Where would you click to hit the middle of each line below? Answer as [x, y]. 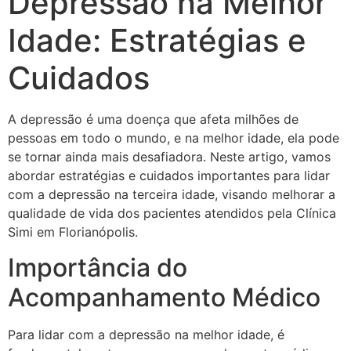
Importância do [98, 267]
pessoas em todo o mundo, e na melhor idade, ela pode [174, 138]
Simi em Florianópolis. [73, 232]
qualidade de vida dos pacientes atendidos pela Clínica [172, 213]
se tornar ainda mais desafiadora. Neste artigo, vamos [169, 157]
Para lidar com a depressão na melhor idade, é [146, 334]
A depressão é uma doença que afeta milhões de [153, 119]
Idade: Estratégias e [157, 41]
